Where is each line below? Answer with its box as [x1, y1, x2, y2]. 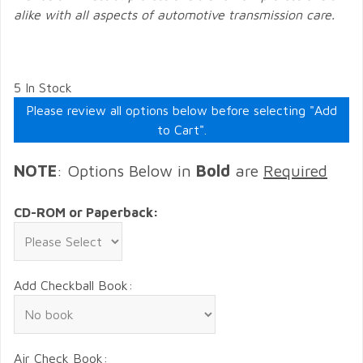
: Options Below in [57, 161, 196, 180]
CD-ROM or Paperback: [14, 205, 159, 220]
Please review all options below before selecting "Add [26, 103, 337, 117]
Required [263, 161, 327, 180]
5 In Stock [14, 80, 72, 95]
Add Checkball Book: [14, 278, 133, 293]
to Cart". [156, 122, 207, 137]
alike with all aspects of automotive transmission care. [14, 7, 335, 22]
